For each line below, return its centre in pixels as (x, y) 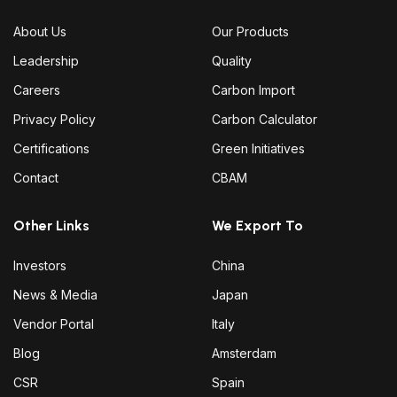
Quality (232, 61)
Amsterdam (244, 354)
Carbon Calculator (265, 120)
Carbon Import (253, 90)
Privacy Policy (54, 120)
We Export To (257, 226)
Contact (36, 178)
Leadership (46, 61)
